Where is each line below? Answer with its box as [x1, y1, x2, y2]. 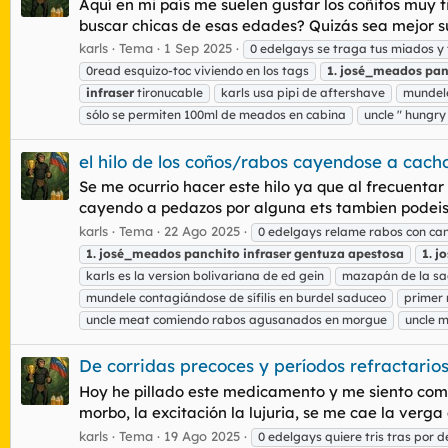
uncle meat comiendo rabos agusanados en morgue [86, 312, 387, 328]
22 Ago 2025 [164, 223, 240, 240]
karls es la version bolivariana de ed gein [86, 268, 324, 284]
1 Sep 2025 [164, 40, 232, 57]
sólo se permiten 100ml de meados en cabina [86, 107, 346, 123]
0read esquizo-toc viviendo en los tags [86, 63, 309, 79]
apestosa [348, 246, 404, 262]
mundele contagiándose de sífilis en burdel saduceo [86, 290, 386, 306]
